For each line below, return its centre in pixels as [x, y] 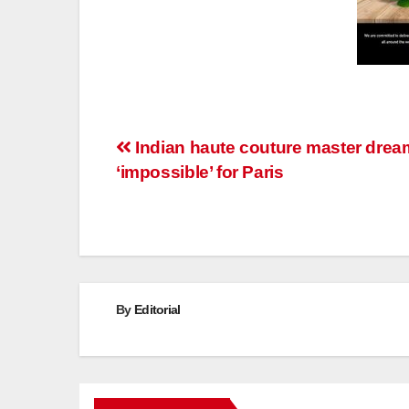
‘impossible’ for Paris [200, 172]
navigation [182, 190]
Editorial [157, 309]
